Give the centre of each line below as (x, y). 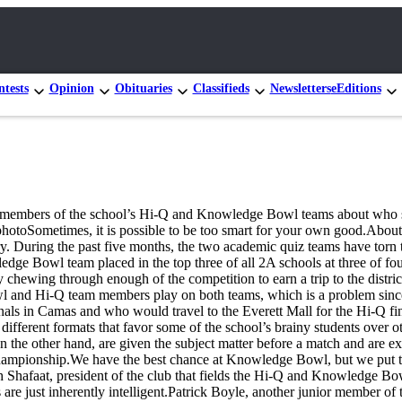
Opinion (71, 88)
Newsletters (300, 88)
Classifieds (221, 88)
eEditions (356, 88)
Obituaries (143, 88)
